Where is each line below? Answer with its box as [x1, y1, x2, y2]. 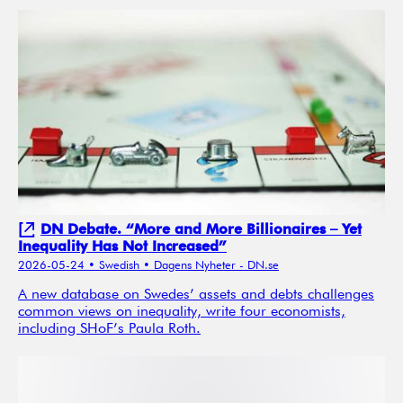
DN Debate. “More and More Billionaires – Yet [40, 219, 362, 239]
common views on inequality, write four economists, [18, 305, 345, 320]
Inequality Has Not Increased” [18, 237, 227, 256]
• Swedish [88, 260, 139, 273]
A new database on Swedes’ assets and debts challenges [18, 288, 374, 303]
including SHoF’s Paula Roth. [18, 322, 201, 337]
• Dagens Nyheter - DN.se [143, 260, 279, 273]
